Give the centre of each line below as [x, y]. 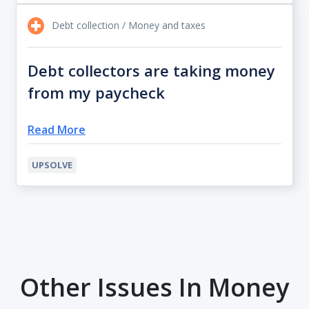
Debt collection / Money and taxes [127, 26]
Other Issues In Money [154, 287]
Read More [57, 129]
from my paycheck [96, 92]
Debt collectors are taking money [151, 70]
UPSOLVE [52, 165]
